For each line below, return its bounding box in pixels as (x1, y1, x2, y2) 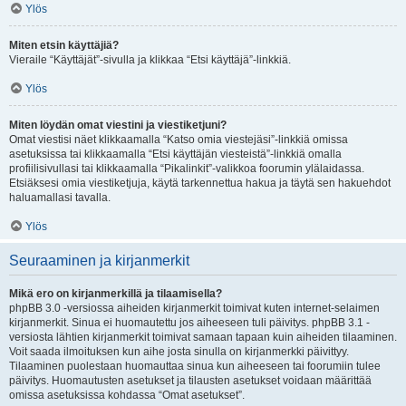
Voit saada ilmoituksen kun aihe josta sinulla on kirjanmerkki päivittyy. (9, 345, 349, 358)
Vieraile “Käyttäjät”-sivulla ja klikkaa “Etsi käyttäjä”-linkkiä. (9, 53, 291, 66)
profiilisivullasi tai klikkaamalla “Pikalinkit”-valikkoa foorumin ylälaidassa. (9, 162, 364, 175)
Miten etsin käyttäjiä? (9, 39, 119, 52)
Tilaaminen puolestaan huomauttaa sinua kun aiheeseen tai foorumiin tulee (9, 360, 381, 372)
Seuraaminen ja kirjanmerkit (9, 253, 189, 268)
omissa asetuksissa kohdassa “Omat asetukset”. (9, 389, 245, 401)
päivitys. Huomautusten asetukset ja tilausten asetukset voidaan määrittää (9, 374, 372, 387)
